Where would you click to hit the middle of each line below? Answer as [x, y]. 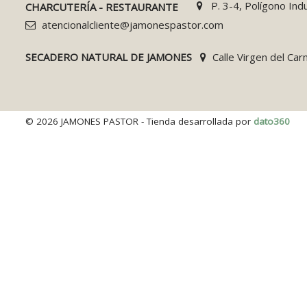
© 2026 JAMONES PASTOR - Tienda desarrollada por [138, 121]
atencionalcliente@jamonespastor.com [132, 24]
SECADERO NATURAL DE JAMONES [109, 57]
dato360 [272, 121]
